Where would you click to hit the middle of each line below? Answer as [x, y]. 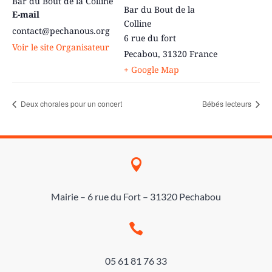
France [203, 54]
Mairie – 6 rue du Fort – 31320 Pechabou [136, 196]
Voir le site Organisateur [61, 47]
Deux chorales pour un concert [70, 104]
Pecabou [141, 54]
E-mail [26, 14]
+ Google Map [151, 70]
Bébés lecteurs [228, 104]
